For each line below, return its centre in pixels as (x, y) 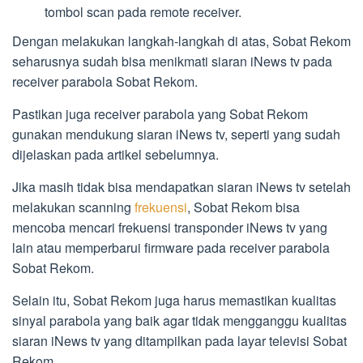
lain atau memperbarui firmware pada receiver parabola (171, 248)
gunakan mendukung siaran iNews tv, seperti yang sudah (176, 135)
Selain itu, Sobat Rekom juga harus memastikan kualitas (174, 301)
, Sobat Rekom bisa (243, 207)
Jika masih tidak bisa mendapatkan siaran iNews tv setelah (181, 187)
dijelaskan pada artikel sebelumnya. (115, 155)
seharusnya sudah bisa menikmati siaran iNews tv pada (172, 62)
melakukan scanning (73, 207)
